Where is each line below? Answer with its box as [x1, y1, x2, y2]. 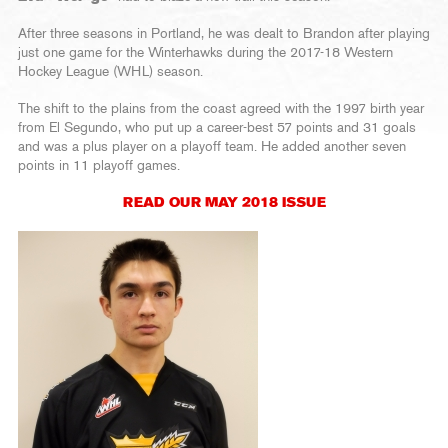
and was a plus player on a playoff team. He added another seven [18, 140, 406, 155]
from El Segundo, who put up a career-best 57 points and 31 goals [18, 121, 416, 136]
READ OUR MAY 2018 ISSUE [122, 196, 326, 211]
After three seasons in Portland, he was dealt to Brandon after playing [18, 27, 430, 42]
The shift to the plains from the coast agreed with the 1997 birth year [18, 102, 424, 117]
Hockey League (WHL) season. [18, 65, 203, 80]
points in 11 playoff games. [18, 159, 180, 174]
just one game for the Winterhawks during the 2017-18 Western [18, 46, 393, 61]
